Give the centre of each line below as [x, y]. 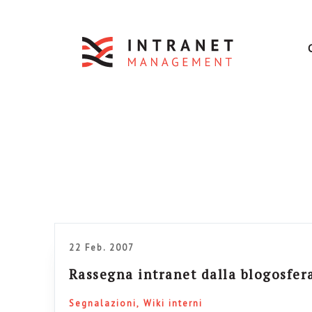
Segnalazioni [102, 303]
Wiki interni [173, 303]
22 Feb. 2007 [101, 248]
